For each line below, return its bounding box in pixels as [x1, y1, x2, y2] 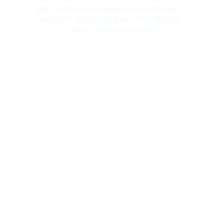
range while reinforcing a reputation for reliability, [38, 15, 182, 23]
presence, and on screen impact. [66, 26, 154, 33]
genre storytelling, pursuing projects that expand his [37, 5, 183, 12]
